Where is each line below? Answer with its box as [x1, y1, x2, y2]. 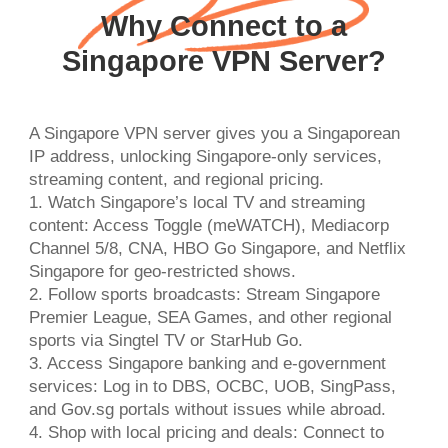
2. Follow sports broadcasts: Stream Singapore [28, 284, 380, 304]
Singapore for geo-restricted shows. [28, 261, 296, 281]
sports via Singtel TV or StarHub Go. [28, 330, 303, 350]
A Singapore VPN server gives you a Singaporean [28, 123, 400, 143]
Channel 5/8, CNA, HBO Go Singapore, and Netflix [28, 238, 406, 258]
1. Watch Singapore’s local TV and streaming [28, 192, 365, 212]
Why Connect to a [101, 9, 347, 42]
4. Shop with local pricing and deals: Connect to [28, 422, 384, 442]
